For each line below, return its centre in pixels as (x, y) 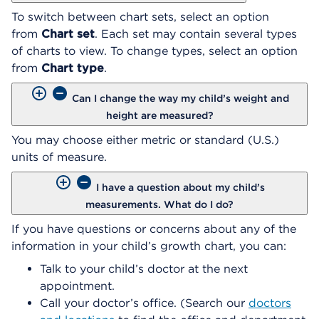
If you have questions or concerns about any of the (154, 229)
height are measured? (159, 115)
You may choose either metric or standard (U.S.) (145, 140)
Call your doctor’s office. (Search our (144, 303)
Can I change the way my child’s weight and (180, 98)
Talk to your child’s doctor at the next (144, 268)
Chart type (73, 68)
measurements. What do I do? (159, 204)
